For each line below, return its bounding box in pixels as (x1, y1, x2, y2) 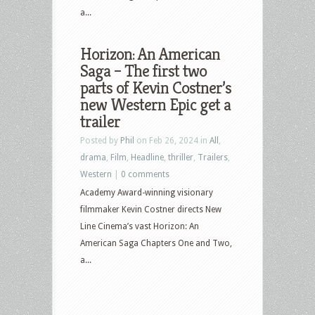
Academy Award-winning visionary (80, 187, 213, 198)
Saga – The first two (80, 60, 207, 82)
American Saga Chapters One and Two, (80, 238, 232, 248)
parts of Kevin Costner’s (80, 77, 231, 98)
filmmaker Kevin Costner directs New (80, 204, 221, 214)
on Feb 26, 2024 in (134, 135, 210, 146)
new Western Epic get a (80, 94, 231, 115)
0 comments (121, 169, 169, 179)
